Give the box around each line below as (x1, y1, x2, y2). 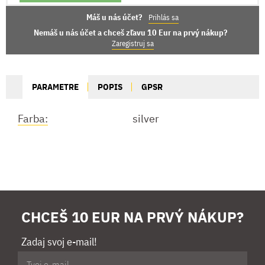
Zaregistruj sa (111, 38, 154, 49)
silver (132, 111, 159, 125)
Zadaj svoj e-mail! (21, 234, 97, 248)
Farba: (18, 111, 48, 125)
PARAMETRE (32, 80, 79, 92)
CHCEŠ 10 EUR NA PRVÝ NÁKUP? (21, 207, 244, 227)
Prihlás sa (148, 12, 179, 22)
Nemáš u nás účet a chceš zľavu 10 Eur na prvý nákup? (33, 27, 227, 38)
